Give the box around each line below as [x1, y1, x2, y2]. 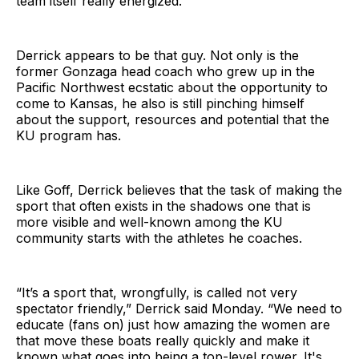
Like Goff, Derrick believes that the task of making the [16, 182, 342, 199]
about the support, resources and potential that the [16, 111, 329, 128]
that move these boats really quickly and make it [16, 333, 309, 349]
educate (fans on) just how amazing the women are [16, 317, 330, 333]
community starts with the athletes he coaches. [16, 230, 302, 247]
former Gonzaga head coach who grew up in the [16, 63, 315, 80]
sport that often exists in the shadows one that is [16, 198, 311, 215]
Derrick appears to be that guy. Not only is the [16, 47, 299, 64]
